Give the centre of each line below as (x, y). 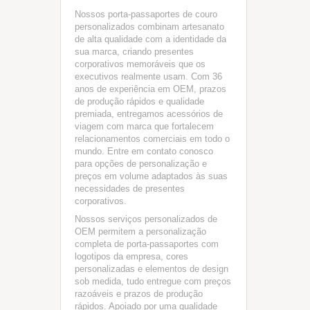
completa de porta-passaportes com (147, 244)
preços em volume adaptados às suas (151, 176)
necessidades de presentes (130, 189)
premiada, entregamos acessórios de (149, 114)
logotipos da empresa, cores (131, 256)
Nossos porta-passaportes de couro (146, 14)
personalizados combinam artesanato (149, 27)
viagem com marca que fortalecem (144, 126)
